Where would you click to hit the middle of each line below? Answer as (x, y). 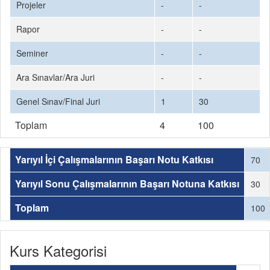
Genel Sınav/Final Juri (58, 101)
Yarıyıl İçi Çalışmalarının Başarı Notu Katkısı (114, 159)
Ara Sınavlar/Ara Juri (55, 77)
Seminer (32, 53)
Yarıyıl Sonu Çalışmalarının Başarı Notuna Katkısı (127, 184)
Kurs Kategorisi (58, 250)
